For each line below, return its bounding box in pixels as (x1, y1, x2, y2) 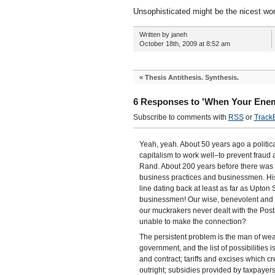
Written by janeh (139, 31, 187, 38)
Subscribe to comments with (133, 113, 228, 122)
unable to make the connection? (139, 217, 246, 226)
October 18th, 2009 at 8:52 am (139, 40, 230, 47)
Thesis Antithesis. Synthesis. (144, 74, 239, 81)
